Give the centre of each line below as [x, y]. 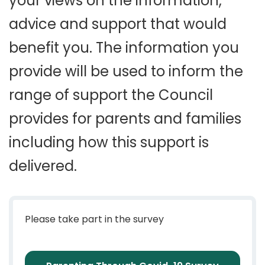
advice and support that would [118, 24]
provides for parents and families [125, 119]
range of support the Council [111, 95]
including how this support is [109, 142]
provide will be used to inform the [126, 71]
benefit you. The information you [124, 48]
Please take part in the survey [94, 219]
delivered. [43, 166]
